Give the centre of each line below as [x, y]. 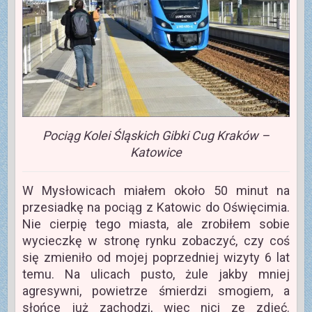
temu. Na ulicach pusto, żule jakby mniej [156, 274]
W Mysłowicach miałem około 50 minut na [156, 190]
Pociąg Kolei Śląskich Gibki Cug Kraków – [156, 135]
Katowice [156, 152]
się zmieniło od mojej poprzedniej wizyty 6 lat [156, 257]
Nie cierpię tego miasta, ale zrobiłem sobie [156, 224]
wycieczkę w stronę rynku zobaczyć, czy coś [156, 240]
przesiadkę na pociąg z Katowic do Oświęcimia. [156, 207]
